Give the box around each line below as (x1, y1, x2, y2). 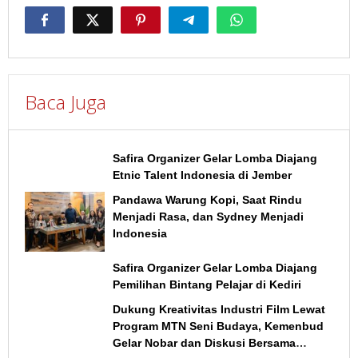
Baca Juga (25, 89, 106, 116)
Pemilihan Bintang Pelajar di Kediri (113, 278, 301, 292)
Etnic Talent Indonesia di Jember (113, 169, 292, 182)
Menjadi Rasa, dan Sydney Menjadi (113, 210, 304, 224)
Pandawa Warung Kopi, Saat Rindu (113, 193, 302, 207)
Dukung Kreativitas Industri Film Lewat (113, 303, 325, 316)
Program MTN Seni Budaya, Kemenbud (113, 320, 324, 333)
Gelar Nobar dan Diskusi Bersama (113, 336, 296, 350)
